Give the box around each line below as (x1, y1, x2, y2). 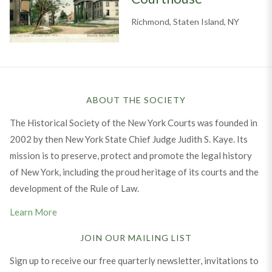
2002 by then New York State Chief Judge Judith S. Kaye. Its (9, 133, 248, 144)
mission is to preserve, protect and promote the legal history (9, 149, 252, 161)
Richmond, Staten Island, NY (131, 16, 239, 27)
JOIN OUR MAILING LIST (80, 232, 192, 243)
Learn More (9, 206, 57, 217)
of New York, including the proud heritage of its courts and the (9, 166, 259, 177)
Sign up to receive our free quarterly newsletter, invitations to (9, 254, 259, 266)
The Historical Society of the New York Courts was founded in (9, 117, 257, 128)
